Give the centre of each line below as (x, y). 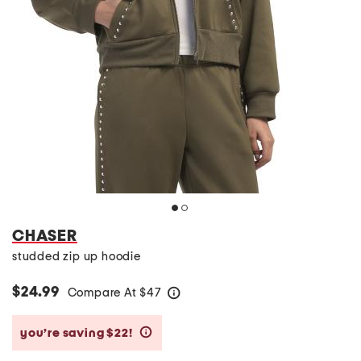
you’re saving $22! (78, 333)
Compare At (104, 293)
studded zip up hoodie (77, 257)
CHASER (45, 236)
